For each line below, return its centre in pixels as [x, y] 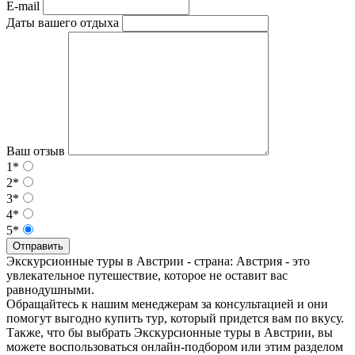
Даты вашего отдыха [63, 22]
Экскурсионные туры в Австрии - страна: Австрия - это [158, 261]
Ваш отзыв [36, 151]
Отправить [38, 246]
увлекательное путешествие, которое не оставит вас [147, 275]
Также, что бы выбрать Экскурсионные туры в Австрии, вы [170, 332]
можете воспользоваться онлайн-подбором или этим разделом [175, 346]
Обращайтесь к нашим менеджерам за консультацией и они [167, 303]
